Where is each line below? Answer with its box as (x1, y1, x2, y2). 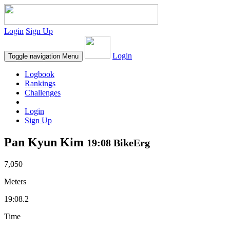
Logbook (25, 70, 54, 79)
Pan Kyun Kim (4, 135, 87, 149)
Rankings (25, 79, 55, 88)
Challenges (25, 88, 61, 97)
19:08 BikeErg (87, 137, 150, 148)
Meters (4, 177, 26, 186)
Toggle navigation (8, 52, 60, 60)
